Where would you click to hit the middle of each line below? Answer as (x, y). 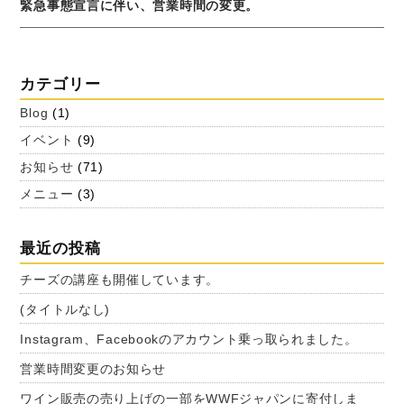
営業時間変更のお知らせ (93, 369)
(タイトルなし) (65, 310)
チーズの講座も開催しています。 (119, 280)
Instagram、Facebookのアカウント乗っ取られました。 (189, 340)
